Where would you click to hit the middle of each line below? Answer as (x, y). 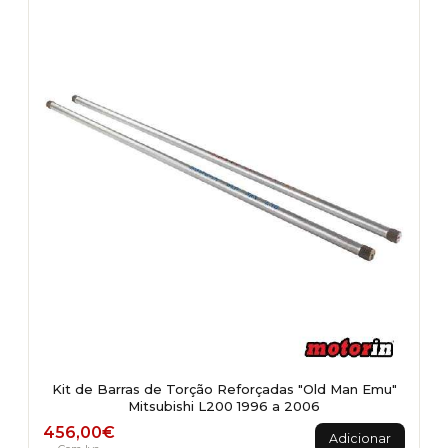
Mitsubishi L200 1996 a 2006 (224, 406)
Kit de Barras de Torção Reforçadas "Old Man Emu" (224, 389)
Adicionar (360, 438)
